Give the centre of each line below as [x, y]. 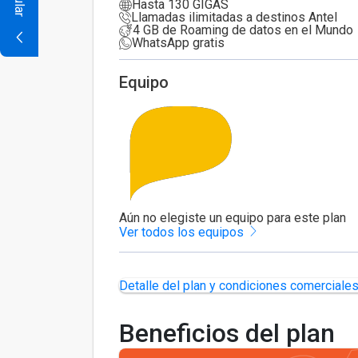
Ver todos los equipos [183, 232]
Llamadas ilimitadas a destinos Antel [234, 17]
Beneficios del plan [227, 333]
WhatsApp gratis [178, 43]
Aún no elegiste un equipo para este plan [233, 218]
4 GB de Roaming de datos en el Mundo [243, 30]
